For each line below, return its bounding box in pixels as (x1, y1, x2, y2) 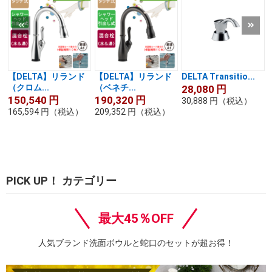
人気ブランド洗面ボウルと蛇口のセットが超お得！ (38, 238, 234, 248)
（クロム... (8, 83, 49, 93)
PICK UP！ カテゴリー (6, 174, 117, 188)
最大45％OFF (98, 211, 174, 226)
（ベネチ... (95, 83, 136, 93)
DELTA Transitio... (182, 72, 255, 82)
